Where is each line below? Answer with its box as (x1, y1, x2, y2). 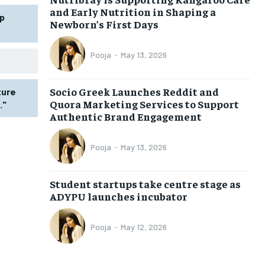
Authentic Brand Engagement (49, 109, 202, 123)
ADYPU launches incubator (49, 189, 188, 203)
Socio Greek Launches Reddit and (49, 84, 219, 98)
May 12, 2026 (120, 222, 167, 232)
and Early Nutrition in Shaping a (49, 4, 216, 18)
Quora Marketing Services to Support (49, 96, 239, 111)
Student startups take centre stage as (49, 176, 241, 190)
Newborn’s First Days (49, 17, 159, 31)
